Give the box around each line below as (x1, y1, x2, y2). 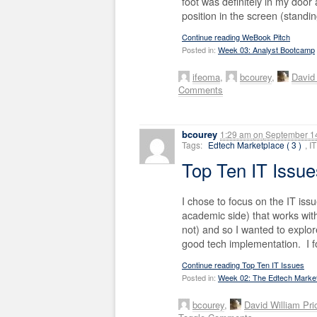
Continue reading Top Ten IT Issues (182, 258, 304, 270)
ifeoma (192, 70, 220, 84)
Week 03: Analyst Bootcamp (218, 44, 315, 56)
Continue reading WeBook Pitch (182, 31, 290, 43)
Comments (178, 83, 223, 97)
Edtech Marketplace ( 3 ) (208, 138, 301, 151)
